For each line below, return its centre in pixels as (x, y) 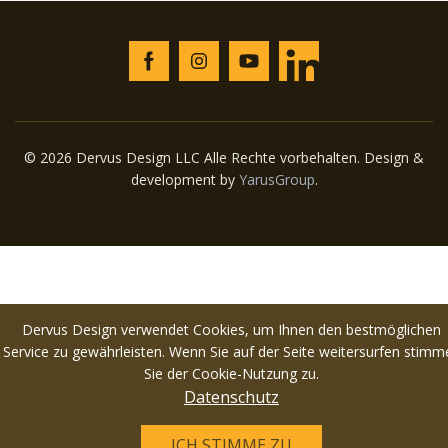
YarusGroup (276, 179)
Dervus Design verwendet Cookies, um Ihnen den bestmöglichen (231, 329)
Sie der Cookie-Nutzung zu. (231, 373)
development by (184, 179)
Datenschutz (231, 397)
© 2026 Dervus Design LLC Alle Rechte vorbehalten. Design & (224, 157)
